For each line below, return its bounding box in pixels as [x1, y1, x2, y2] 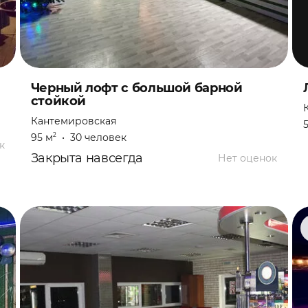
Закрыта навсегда [30, 151, 143, 166]
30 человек [69, 131, 126, 144]
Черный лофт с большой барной [30, 80, 243, 96]
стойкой [30, 93, 87, 109]
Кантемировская [30, 115, 116, 127]
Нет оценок [218, 152, 278, 164]
